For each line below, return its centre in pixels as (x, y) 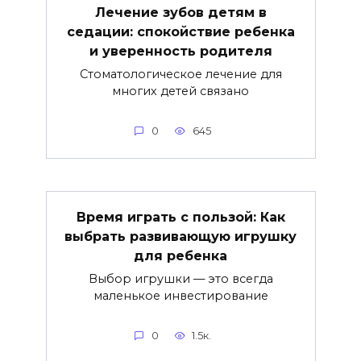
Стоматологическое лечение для (180, 75)
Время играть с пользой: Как (180, 217)
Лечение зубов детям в (180, 12)
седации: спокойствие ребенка (180, 31)
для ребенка (180, 255)
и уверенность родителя (180, 51)
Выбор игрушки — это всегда (180, 279)
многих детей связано (180, 91)
